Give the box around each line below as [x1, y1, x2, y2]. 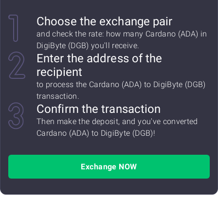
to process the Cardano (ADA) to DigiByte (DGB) [36, 80, 206, 89]
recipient [36, 65, 82, 79]
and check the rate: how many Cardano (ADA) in [36, 29, 207, 38]
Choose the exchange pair [36, 15, 173, 28]
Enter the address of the [36, 52, 163, 65]
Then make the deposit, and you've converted [36, 117, 198, 126]
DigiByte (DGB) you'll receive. [36, 41, 140, 50]
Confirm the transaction [36, 102, 161, 116]
